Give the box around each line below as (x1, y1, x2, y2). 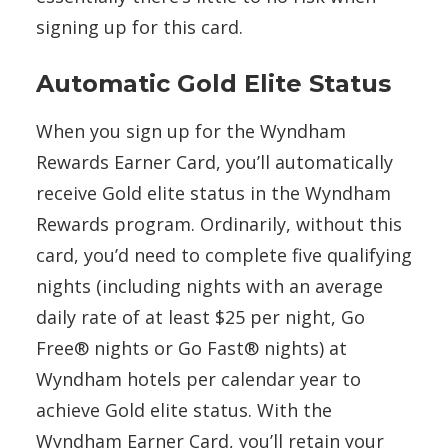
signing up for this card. (36, 14, 243, 39)
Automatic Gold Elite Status (36, 68, 391, 98)
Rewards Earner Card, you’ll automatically (36, 149, 393, 174)
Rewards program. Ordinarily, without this (36, 211, 402, 236)
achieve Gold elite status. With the (36, 397, 332, 422)
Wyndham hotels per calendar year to (36, 366, 361, 391)
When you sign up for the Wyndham (36, 118, 346, 143)
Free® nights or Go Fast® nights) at (36, 335, 347, 360)
